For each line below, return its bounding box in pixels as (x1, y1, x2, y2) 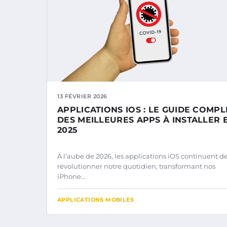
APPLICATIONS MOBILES (57, 196, 134, 203)
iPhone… (57, 172, 85, 180)
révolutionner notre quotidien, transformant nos (57, 162, 215, 170)
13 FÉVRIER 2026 (57, 92, 107, 100)
